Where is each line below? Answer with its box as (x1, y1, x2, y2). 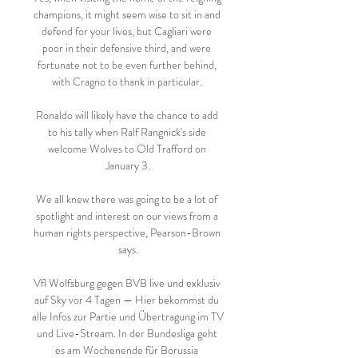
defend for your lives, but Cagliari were (42, 23, 212, 39)
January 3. (105, 157, 150, 173)
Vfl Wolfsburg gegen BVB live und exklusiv (33, 275, 221, 291)
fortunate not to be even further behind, (37, 57, 217, 73)
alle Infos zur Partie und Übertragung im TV (32, 308, 224, 324)
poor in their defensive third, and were (42, 40, 211, 56)
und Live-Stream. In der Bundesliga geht (36, 325, 217, 341)
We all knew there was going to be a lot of (36, 191, 217, 207)
